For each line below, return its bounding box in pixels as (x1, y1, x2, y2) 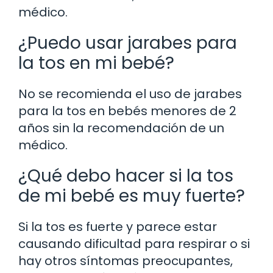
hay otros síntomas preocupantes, (18, 252, 233, 270)
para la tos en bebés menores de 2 (18, 102, 236, 120)
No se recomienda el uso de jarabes (18, 85, 242, 103)
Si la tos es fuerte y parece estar (18, 218, 217, 236)
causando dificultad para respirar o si (18, 235, 250, 253)
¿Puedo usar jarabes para (18, 31, 237, 55)
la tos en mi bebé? (18, 51, 174, 76)
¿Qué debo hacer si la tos (18, 164, 233, 188)
